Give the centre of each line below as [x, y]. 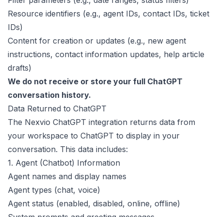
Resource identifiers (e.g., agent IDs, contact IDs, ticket [108, 14]
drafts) [20, 68]
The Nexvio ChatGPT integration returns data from [101, 122]
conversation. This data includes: [68, 149]
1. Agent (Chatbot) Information [64, 163]
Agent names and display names [67, 176]
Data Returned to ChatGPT [57, 108]
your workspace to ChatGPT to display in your [94, 136]
